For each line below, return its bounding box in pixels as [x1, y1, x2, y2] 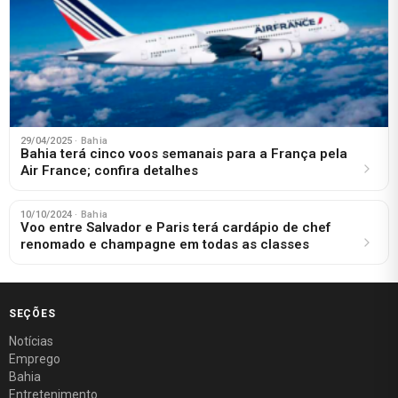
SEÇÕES [9, 306, 56, 320]
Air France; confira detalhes [20, 162, 198, 179]
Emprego [9, 351, 60, 366]
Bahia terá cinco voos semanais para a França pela [20, 145, 347, 162]
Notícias [9, 333, 53, 348]
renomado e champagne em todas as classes [20, 235, 309, 252]
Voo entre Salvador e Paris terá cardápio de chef [20, 219, 330, 235]
